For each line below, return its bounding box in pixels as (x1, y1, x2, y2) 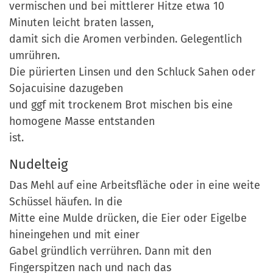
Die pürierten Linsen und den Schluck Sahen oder (9, 65, 255, 79)
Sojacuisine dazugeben (9, 81, 123, 95)
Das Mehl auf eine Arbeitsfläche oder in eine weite (9, 178, 260, 192)
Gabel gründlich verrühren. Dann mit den (9, 244, 211, 258)
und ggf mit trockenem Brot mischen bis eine (9, 97, 233, 112)
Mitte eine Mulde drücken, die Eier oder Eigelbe (9, 211, 247, 225)
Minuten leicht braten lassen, (9, 15, 154, 29)
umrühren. (9, 48, 60, 62)
